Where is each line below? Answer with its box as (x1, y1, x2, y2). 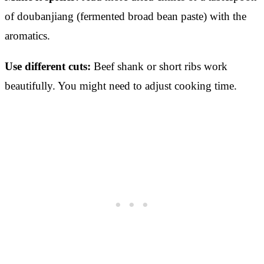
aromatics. (5, 29, 50, 42)
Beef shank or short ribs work (91, 60, 227, 72)
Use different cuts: (5, 60, 91, 72)
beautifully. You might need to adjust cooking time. (5, 79, 237, 92)
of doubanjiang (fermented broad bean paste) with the (5, 9, 246, 22)
